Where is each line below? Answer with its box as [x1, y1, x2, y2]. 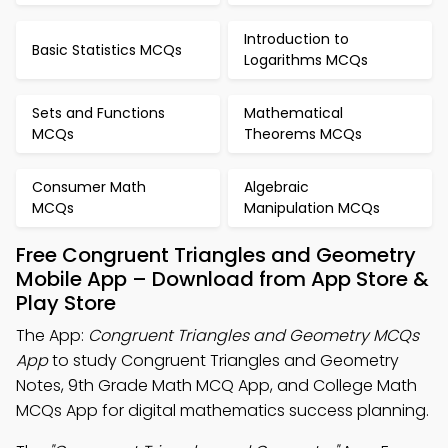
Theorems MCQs [244, 124, 362, 144]
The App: [16, 324, 88, 347]
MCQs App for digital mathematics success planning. [16, 399, 429, 422]
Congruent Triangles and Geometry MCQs [88, 324, 419, 347]
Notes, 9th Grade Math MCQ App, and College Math [16, 374, 417, 397]
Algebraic [244, 177, 309, 197]
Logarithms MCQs [244, 50, 368, 70]
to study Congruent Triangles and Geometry [48, 349, 399, 372]
